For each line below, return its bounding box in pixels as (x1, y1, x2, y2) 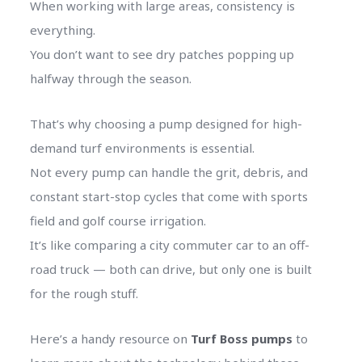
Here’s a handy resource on (29, 330, 191, 347)
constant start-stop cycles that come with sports (29, 187, 308, 204)
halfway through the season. (29, 69, 192, 86)
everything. (29, 21, 95, 38)
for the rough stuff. (29, 284, 138, 301)
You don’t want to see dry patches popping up (29, 45, 294, 62)
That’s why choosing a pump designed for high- (29, 115, 302, 132)
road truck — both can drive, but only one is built (29, 260, 312, 277)
